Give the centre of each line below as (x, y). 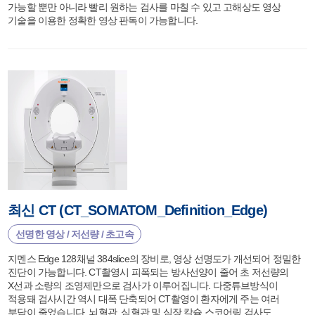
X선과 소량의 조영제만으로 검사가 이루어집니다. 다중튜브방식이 (143, 285)
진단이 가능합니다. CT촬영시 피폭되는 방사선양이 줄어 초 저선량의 (148, 272)
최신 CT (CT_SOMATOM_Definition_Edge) (138, 210)
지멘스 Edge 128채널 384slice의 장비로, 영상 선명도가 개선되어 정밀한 (154, 259)
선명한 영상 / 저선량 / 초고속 (75, 234)
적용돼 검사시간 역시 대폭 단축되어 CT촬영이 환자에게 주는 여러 (144, 299)
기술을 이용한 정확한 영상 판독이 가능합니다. (103, 20)
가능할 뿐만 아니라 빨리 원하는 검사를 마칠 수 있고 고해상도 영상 (144, 7)
